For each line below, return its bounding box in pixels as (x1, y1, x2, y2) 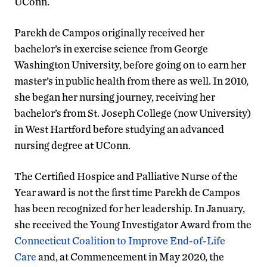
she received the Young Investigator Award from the (14, 218, 252, 231)
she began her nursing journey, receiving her (14, 90, 215, 103)
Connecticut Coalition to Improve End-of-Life (14, 234, 225, 247)
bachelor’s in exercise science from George (14, 42, 208, 55)
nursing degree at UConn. (14, 138, 131, 151)
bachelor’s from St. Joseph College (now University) (14, 106, 252, 119)
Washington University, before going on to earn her (14, 58, 246, 71)
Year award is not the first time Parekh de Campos (14, 185, 240, 198)
